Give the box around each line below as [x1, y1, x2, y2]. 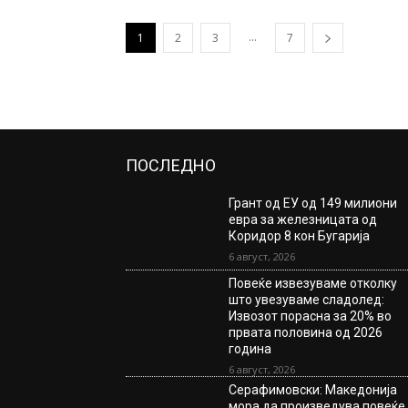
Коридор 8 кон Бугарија [229, 229, 371, 243]
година [229, 341, 272, 356]
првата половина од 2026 [229, 324, 383, 340]
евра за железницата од [229, 212, 378, 227]
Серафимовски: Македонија [229, 382, 398, 397]
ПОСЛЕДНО [126, 156, 216, 175]
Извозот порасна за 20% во [229, 308, 393, 323]
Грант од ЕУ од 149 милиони [229, 196, 398, 210]
